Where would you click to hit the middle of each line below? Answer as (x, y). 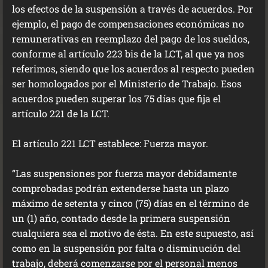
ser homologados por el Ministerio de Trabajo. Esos (127, 83)
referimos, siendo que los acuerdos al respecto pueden (133, 68)
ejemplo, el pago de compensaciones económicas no (128, 24)
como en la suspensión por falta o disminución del (126, 248)
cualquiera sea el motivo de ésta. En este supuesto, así (133, 233)
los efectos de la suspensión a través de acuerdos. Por (133, 9)
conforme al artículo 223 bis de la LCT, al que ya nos (128, 54)
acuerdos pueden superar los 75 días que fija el (116, 98)
